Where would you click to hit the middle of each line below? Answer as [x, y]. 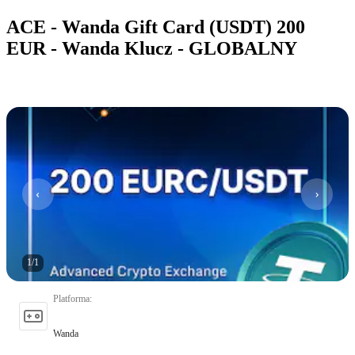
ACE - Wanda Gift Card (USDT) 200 [156, 27]
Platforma [71, 298]
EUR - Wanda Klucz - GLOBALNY [152, 48]
